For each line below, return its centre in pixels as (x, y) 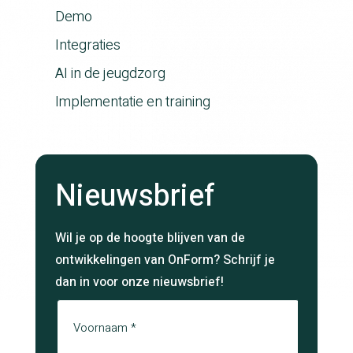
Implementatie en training (132, 102)
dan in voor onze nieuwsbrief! (139, 282)
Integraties (87, 46)
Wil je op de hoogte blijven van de (150, 238)
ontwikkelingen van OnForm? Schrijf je (165, 260)
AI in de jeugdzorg (110, 74)
